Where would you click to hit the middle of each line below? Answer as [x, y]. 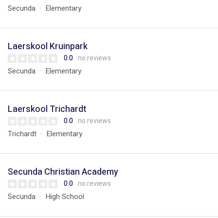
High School [65, 197]
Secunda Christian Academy [63, 172]
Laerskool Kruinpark [48, 46]
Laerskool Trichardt [47, 109]
